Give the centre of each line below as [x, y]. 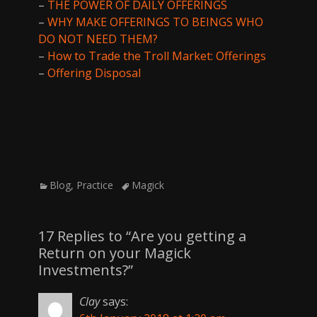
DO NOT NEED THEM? [98, 39]
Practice [95, 185]
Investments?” [86, 270]
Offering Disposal [94, 73]
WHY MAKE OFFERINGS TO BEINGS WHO [155, 22]
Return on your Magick [115, 253]
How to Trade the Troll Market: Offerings [157, 56]
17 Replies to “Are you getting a [142, 236]
